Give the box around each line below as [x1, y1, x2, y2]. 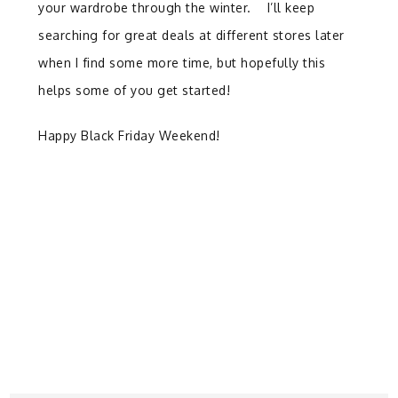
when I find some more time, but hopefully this [38, 55, 326, 71]
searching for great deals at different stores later [38, 28, 345, 44]
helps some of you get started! [38, 83, 231, 99]
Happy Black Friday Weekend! [38, 128, 220, 144]
